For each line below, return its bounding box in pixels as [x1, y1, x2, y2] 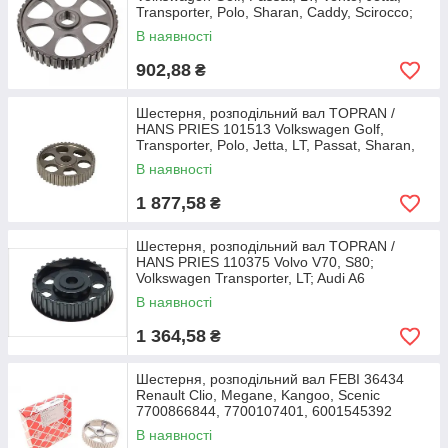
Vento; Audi [136, 153, 207, 169]
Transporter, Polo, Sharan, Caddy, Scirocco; [136, 4, 413, 20]
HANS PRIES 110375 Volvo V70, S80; [136, 254, 374, 270]
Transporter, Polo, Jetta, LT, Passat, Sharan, [136, 137, 415, 153]
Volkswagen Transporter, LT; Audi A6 [136, 270, 365, 286]
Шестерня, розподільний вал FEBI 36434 [136, 371, 404, 387]
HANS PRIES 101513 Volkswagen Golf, [136, 121, 384, 137]
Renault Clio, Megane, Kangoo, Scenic [136, 387, 380, 403]
